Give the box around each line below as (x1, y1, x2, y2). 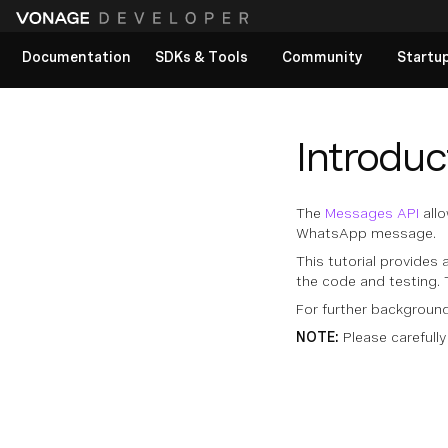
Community (282, 48, 363, 65)
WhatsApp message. (296, 225, 436, 241)
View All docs (32, 114, 119, 130)
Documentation (22, 48, 131, 65)
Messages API (325, 205, 419, 221)
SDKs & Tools (155, 48, 248, 65)
